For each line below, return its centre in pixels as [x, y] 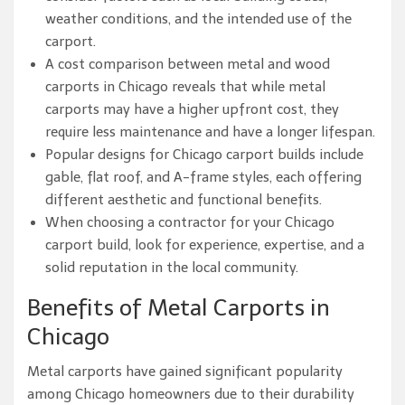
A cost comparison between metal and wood [188, 64]
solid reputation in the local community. [172, 268]
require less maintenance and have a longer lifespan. [210, 132]
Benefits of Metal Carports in [179, 308]
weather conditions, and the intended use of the [198, 19]
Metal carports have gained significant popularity [185, 372]
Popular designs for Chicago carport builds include [204, 155]
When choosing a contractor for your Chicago [190, 222]
